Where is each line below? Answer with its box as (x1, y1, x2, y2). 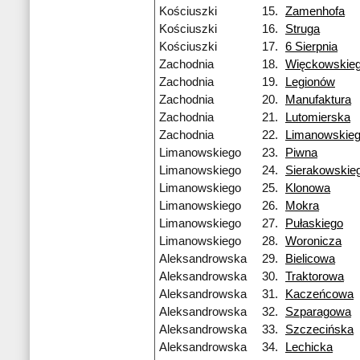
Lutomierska (285, 111, 350, 125)
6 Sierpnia (285, 40, 337, 54)
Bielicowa (285, 252, 335, 266)
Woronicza (285, 235, 342, 248)
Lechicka (285, 341, 333, 354)
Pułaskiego (285, 217, 343, 231)
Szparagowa (285, 305, 351, 319)
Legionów (285, 76, 335, 89)
